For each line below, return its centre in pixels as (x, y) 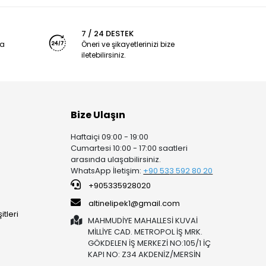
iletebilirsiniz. (103, 55)
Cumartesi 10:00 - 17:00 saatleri (129, 148)
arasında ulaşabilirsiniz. (116, 159)
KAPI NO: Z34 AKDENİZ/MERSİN (145, 254)
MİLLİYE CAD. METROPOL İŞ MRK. (145, 232)
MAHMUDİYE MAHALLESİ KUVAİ (143, 221)
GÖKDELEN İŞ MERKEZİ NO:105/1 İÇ (150, 243)
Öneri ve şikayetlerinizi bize (128, 44)
